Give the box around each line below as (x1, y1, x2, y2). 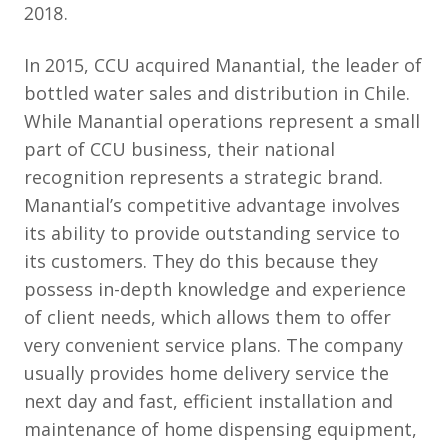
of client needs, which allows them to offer (24, 305, 391, 329)
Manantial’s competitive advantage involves (24, 193, 400, 217)
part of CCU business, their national (24, 137, 335, 161)
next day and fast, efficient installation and (24, 389, 393, 413)
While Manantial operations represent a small (24, 109, 420, 133)
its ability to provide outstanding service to (24, 221, 400, 245)
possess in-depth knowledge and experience (24, 277, 406, 301)
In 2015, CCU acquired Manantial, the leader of (24, 53, 422, 77)
